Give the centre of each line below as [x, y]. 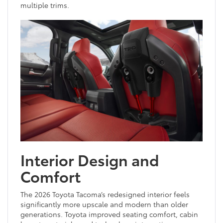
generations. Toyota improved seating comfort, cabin [109, 214]
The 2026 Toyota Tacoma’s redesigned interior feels [105, 194]
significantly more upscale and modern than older [104, 204]
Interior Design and [90, 159]
